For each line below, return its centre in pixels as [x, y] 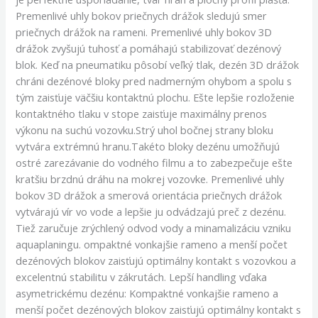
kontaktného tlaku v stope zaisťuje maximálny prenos [142, 114]
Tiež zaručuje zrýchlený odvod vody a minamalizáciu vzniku [154, 228]
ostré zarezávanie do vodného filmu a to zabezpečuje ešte [154, 163]
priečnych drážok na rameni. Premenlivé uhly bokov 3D [144, 32]
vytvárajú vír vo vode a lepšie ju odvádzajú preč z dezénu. [151, 212]
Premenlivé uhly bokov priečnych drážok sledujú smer [142, 16]
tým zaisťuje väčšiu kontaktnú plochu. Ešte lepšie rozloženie [155, 98]
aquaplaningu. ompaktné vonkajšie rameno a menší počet [152, 245]
